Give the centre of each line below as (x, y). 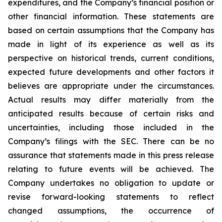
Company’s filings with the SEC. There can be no (111, 141)
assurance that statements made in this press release (111, 155)
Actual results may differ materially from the (111, 100)
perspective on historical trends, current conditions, (111, 58)
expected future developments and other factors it (111, 72)
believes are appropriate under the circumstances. (111, 86)
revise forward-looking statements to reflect (111, 197)
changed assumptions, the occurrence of (111, 211)
